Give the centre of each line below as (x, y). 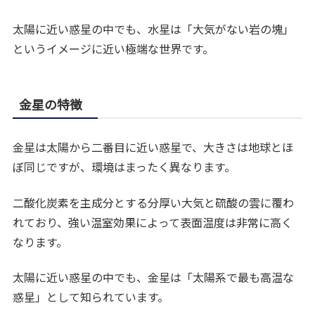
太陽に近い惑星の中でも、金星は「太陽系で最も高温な (154, 277)
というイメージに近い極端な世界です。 (114, 49)
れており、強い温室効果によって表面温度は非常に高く (153, 222)
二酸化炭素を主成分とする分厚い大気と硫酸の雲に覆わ (154, 202)
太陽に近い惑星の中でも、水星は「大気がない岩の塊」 (154, 29)
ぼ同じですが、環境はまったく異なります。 (124, 167)
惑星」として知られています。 (91, 297)
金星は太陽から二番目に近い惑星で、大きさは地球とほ (153, 147)
